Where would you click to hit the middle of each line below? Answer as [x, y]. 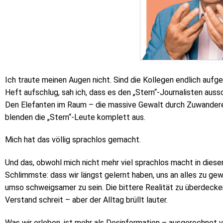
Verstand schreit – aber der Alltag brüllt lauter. [86, 200]
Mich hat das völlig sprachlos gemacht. [73, 140]
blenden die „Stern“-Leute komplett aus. [75, 117]
